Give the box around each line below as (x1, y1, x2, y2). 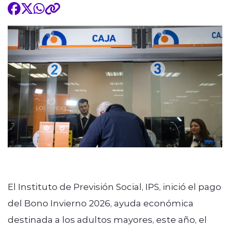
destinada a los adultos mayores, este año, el (8, 213, 207, 225)
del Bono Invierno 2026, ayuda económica (8, 197, 194, 208)
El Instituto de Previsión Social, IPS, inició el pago (8, 180, 221, 192)
